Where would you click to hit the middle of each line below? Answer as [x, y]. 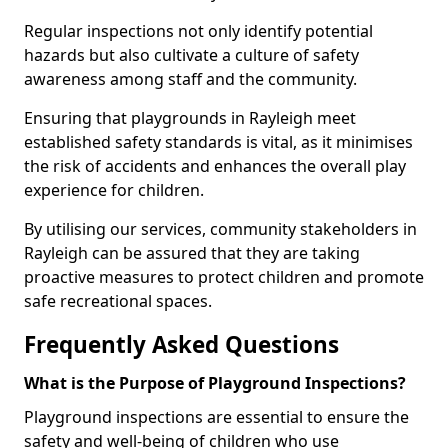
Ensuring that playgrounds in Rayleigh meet [190, 118]
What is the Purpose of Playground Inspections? [215, 383]
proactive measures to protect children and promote [224, 277]
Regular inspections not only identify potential [198, 31]
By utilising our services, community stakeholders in [220, 229]
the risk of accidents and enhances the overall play [215, 166]
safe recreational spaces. [118, 301]
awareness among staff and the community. [190, 79]
